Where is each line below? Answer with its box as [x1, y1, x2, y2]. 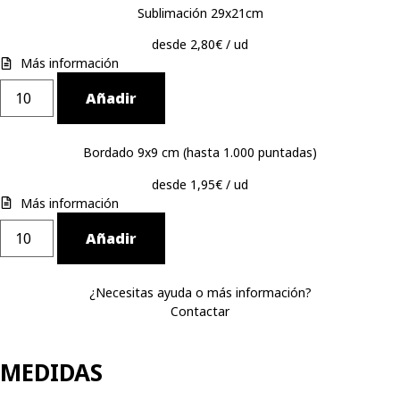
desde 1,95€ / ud [152, 175, 248, 193]
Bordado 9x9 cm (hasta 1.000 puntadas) [83, 144, 317, 162]
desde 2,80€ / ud [152, 36, 248, 54]
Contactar [171, 302, 229, 320]
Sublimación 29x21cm [137, 4, 263, 21]
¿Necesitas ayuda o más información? [88, 283, 312, 301]
